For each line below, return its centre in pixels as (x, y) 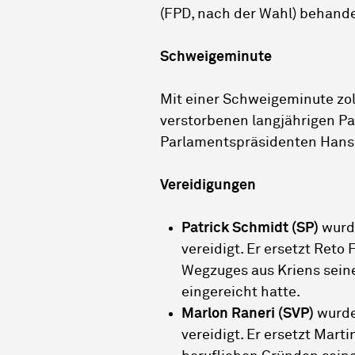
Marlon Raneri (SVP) (248, 314)
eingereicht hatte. (241, 293)
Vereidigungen (208, 186)
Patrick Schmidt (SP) (250, 229)
